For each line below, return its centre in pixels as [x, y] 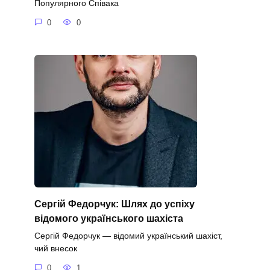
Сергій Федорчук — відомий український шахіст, [128, 236]
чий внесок [55, 249]
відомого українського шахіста [108, 218]
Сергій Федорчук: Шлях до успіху [114, 204]
